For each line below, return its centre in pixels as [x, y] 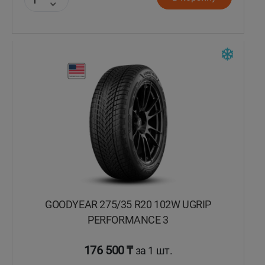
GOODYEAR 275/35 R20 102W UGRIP [128, 205]
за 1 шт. [153, 251]
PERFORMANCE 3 [128, 220]
